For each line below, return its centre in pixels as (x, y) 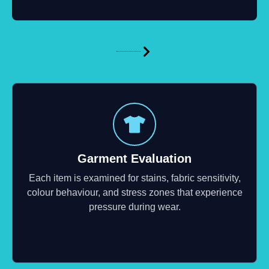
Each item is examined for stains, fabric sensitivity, (134, 178)
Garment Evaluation (134, 158)
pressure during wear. (134, 207)
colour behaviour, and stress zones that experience (134, 192)
